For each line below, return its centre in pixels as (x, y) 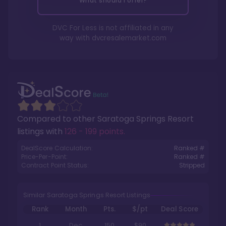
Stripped (192, 165)
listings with (41, 131)
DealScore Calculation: (57, 148)
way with (76, 38)
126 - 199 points (94, 131)
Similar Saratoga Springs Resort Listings (87, 195)
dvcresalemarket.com (129, 38)
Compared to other (57, 119)
